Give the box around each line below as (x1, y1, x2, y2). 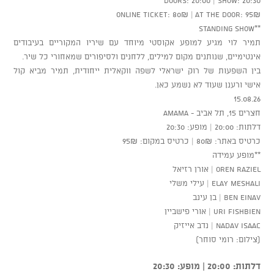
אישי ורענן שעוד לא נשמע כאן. (154, 79, 261, 89)
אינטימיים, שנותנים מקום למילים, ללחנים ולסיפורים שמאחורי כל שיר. (21, 51, 261, 61)
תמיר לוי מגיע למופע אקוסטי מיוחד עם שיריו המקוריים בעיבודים (13, 37, 261, 47)
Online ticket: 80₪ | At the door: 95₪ (116, 9, 261, 19)
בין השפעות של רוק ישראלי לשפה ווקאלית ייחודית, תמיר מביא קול (13, 65, 261, 75)
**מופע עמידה (212, 149, 261, 160)
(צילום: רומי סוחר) (195, 234, 261, 244)
